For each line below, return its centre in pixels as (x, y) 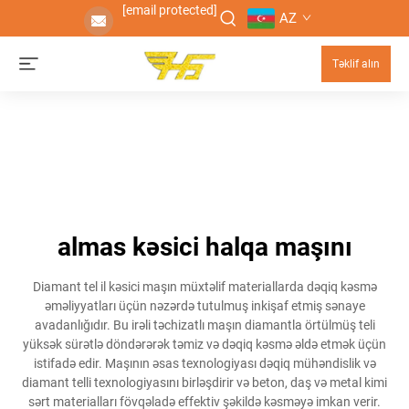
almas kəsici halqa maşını (204, 247)
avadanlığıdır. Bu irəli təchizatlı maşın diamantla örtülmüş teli (204, 325)
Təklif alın (356, 64)
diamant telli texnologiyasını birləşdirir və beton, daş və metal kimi (204, 383)
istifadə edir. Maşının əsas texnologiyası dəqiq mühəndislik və (204, 363)
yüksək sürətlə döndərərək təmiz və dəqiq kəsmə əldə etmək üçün (204, 344)
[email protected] (169, 10)
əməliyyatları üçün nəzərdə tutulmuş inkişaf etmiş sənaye (204, 306)
